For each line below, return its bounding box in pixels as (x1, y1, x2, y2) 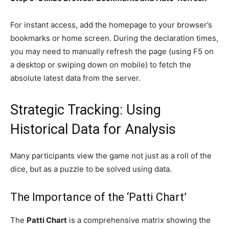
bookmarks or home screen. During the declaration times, (10, 33, 218, 43)
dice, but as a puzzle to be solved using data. (10, 164, 172, 174)
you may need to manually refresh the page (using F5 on (10, 46, 214, 56)
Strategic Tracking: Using (10, 101, 161, 118)
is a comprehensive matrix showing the (67, 215, 211, 225)
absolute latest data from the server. (10, 73, 141, 83)
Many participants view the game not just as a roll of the (10, 150, 212, 161)
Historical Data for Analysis (10, 121, 176, 138)
